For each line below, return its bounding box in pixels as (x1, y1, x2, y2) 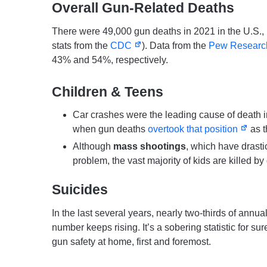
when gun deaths (73, 124, 148, 135)
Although (73, 141, 113, 152)
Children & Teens (52, 83, 163, 100)
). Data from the (141, 40, 209, 51)
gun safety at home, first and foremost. (52, 236, 211, 247)
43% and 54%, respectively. (52, 54, 168, 65)
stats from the (52, 40, 110, 51)
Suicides (52, 182, 108, 198)
